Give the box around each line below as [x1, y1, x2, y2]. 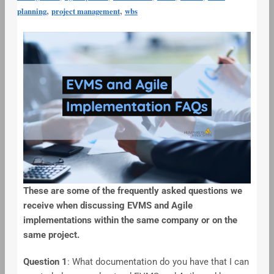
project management [51, 6, 120, 17]
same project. [23, 229, 80, 241]
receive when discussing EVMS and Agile [23, 200, 193, 212]
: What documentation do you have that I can [67, 256, 249, 268]
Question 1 [23, 256, 67, 268]
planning [17, 6, 46, 17]
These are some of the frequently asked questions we [23, 185, 242, 197]
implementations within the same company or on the [23, 215, 237, 226]
